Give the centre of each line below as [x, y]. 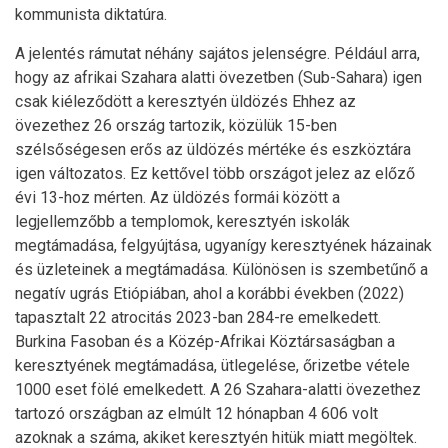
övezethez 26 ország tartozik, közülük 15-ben [176, 125]
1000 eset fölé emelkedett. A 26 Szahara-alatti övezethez [218, 389]
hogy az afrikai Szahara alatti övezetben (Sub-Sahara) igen [218, 77]
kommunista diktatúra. [91, 14]
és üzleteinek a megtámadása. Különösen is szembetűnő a [221, 269]
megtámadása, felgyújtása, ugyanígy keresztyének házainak [223, 245]
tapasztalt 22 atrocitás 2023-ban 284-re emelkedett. [198, 317]
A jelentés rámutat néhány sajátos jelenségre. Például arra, [217, 53]
